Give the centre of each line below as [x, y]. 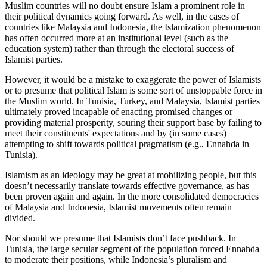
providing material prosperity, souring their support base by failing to [133, 123]
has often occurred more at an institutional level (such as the [117, 38]
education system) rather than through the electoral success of [119, 49]
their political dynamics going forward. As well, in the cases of [122, 17]
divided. [20, 218]
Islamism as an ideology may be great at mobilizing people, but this [131, 175]
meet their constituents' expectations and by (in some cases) [116, 133]
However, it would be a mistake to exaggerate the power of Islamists [133, 80]
